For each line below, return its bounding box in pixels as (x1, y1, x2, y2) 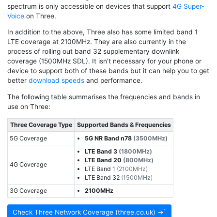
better (7, 77, 29, 85)
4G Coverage (10, 160, 47, 168)
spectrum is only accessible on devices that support (7, 2, 172, 10)
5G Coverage (10, 134, 47, 142)
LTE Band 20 (85, 156, 124, 164)
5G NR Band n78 (85, 134, 134, 142)
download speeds (29, 77, 84, 85)
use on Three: (7, 103, 50, 111)
